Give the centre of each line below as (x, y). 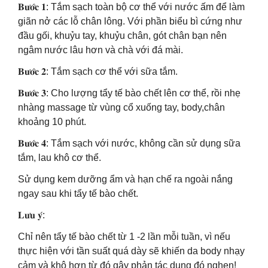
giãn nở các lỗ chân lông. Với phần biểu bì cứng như (130, 21)
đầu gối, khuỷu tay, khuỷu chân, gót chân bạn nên (122, 36)
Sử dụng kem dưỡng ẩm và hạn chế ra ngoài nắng (125, 179)
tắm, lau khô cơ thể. (60, 158)
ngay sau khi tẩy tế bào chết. (78, 194)
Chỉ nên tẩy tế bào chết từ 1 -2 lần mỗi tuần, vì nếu (124, 237)
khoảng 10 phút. (52, 122)
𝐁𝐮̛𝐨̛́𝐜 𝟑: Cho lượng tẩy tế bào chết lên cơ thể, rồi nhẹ (129, 93)
